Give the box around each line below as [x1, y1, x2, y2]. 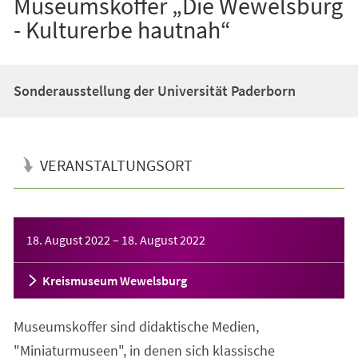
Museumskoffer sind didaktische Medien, [13, 316, 259, 336]
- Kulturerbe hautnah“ [13, 14, 231, 45]
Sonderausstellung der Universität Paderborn [13, 81, 296, 100]
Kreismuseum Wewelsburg [42, 272, 187, 288]
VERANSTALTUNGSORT [39, 154, 193, 175]
